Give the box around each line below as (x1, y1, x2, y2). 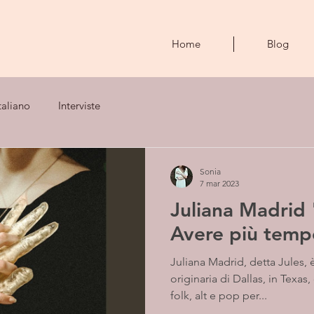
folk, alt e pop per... (170, 289, 267, 302)
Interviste (58, 98, 100, 112)
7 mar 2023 (200, 178, 239, 189)
